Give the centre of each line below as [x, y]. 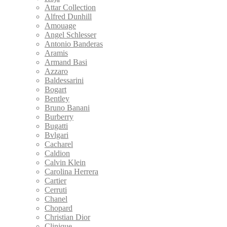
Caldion [57, 153]
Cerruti [56, 190]
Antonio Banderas [74, 44]
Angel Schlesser [70, 34]
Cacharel [59, 144]
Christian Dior [67, 217]
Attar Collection [70, 7]
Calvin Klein [65, 162]
